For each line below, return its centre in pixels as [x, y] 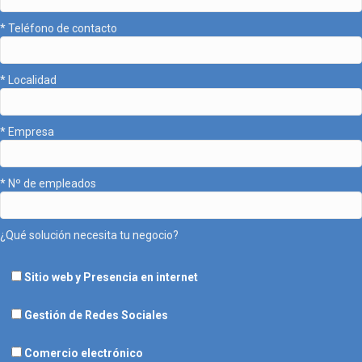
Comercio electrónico [84, 353]
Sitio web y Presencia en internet [111, 277]
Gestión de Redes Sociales [96, 315]
